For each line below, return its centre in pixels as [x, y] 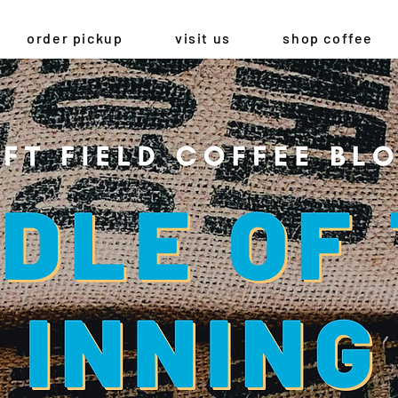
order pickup [75, 38]
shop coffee [328, 38]
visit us [203, 38]
